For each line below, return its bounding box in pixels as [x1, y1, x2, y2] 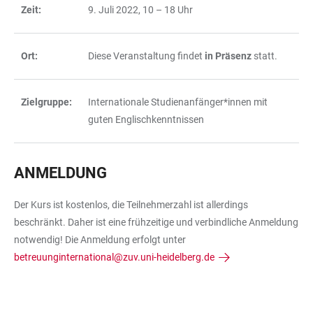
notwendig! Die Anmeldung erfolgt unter [14, 234, 188, 245]
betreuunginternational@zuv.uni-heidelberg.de [14, 252, 214, 263]
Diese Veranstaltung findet [88, 50, 203, 61]
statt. [254, 50, 277, 61]
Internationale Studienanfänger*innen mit [88, 96, 268, 108]
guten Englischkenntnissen [88, 114, 204, 125]
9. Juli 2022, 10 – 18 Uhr [88, 4, 193, 15]
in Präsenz [203, 50, 254, 61]
